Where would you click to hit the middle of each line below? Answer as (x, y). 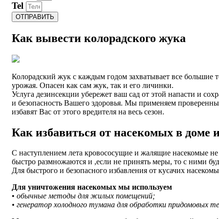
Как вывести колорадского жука (99, 38)
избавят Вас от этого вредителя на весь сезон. (88, 111)
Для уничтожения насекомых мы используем (92, 187)
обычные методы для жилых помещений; (86, 196)
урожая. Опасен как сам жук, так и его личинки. (93, 85)
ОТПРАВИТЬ (35, 17)
